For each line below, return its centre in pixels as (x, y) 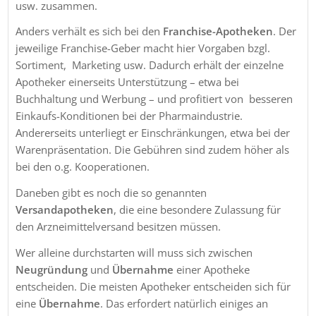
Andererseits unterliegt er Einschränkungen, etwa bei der (153, 133)
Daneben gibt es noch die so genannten (111, 193)
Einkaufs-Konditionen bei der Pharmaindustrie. (129, 116)
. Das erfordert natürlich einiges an (184, 303)
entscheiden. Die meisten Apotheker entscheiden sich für (153, 286)
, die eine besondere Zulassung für (197, 210)
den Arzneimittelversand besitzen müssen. (119, 227)
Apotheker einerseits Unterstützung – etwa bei (129, 82)
